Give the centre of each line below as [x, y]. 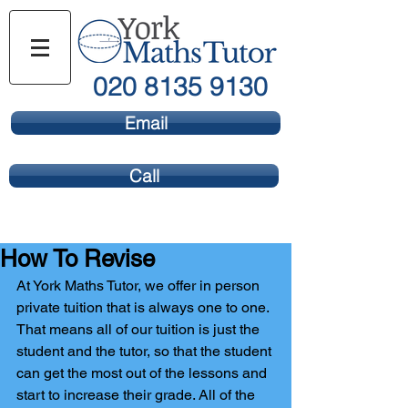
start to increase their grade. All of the [138, 395]
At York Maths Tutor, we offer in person [140, 286]
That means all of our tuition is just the [140, 329]
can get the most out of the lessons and [143, 373]
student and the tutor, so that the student [146, 351]
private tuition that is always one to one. [144, 307]
